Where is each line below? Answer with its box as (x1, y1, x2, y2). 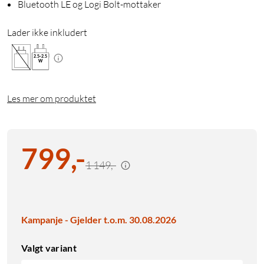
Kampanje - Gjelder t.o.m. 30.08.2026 (21, 214, 176, 226)
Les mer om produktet (7, 93, 96, 105)
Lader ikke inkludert (7, 27, 87, 39)
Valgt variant (21, 242, 77, 254)
